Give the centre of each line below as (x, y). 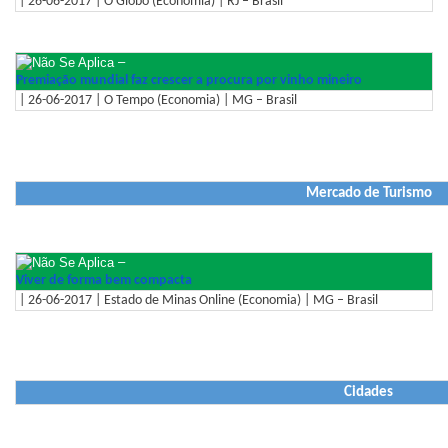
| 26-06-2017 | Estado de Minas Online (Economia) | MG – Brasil (197, 300)
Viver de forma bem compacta (104, 280)
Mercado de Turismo (368, 193)
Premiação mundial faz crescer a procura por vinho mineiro (189, 81)
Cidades (368, 393)
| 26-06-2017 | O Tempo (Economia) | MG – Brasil (156, 101)
